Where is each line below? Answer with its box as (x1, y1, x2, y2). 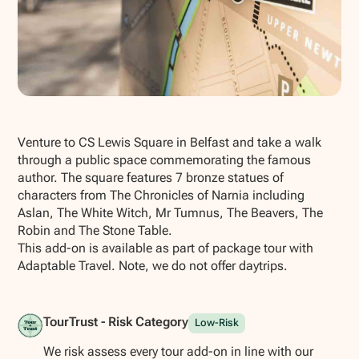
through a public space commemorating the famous (18, 152, 312, 168)
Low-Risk (194, 317, 239, 329)
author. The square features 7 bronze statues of (18, 170, 284, 186)
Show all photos (42, 103, 125, 116)
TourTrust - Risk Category (42, 313, 188, 329)
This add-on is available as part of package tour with (18, 240, 314, 256)
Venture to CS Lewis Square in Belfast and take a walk (18, 135, 322, 151)
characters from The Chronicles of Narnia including (18, 188, 305, 204)
